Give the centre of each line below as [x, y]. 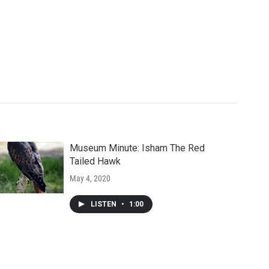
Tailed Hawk [95, 162]
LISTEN [104, 204]
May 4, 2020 [90, 179]
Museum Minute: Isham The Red [137, 148]
